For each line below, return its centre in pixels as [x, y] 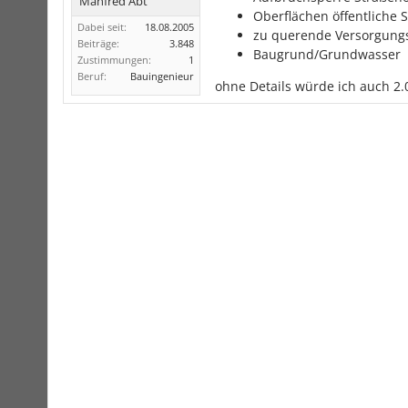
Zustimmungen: [114, 60]
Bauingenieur [162, 76]
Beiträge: [98, 43]
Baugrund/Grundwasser [327, 54]
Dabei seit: [102, 27]
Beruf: [92, 76]
